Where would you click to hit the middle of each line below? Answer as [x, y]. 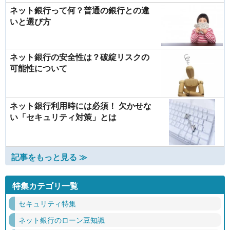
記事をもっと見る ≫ [49, 157]
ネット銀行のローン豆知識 [62, 220]
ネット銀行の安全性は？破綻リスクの [80, 57]
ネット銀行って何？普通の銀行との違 [80, 10]
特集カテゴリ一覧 [45, 186]
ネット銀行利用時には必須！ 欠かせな [81, 106]
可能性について [39, 68]
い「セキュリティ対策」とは [63, 117]
